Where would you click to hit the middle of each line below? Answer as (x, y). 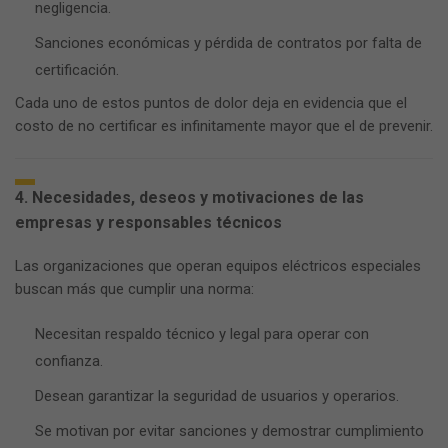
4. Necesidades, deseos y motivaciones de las (189, 197)
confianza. (69, 361)
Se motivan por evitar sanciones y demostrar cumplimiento (229, 431)
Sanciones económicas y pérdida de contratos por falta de (228, 43)
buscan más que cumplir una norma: (134, 289)
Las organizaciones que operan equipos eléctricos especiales (218, 266)
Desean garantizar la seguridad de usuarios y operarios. (217, 396)
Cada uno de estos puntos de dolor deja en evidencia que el (211, 103)
